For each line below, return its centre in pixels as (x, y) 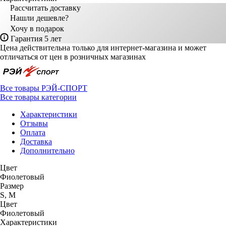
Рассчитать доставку (45, 8)
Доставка (36, 141)
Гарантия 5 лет (36, 38)
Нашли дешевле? (39, 18)
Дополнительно (47, 150)
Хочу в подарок (37, 28)
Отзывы (34, 123)
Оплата (33, 132)
